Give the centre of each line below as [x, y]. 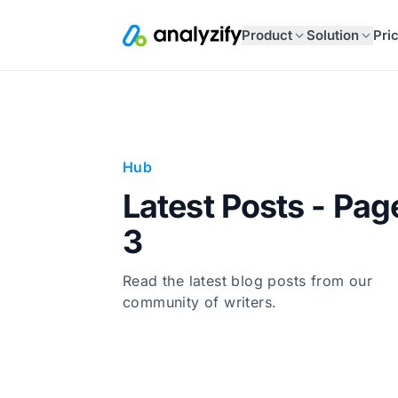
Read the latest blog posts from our [247, 281]
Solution [332, 35]
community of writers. [200, 302]
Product [267, 35]
